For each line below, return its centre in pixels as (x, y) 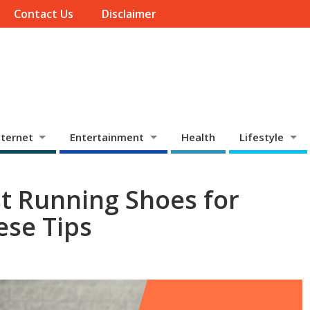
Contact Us (43, 14)
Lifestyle (262, 137)
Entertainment (107, 137)
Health (198, 137)
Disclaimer (129, 14)
